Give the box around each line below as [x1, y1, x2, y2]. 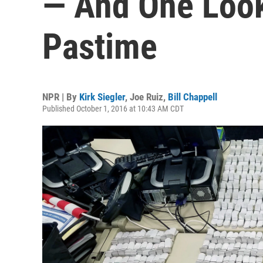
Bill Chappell [168, 91, 217, 103]
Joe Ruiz [130, 91, 163, 103]
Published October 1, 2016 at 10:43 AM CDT [42, 104, 184, 113]
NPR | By [42, 91, 79, 103]
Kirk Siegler [79, 91, 125, 103]
